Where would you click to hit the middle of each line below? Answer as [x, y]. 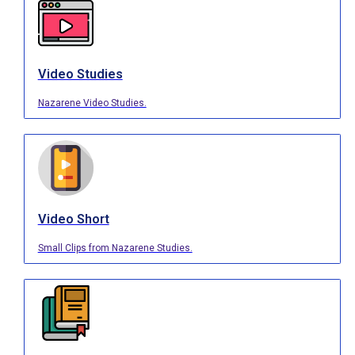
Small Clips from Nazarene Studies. [115, 248]
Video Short [73, 219]
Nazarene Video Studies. [92, 103]
